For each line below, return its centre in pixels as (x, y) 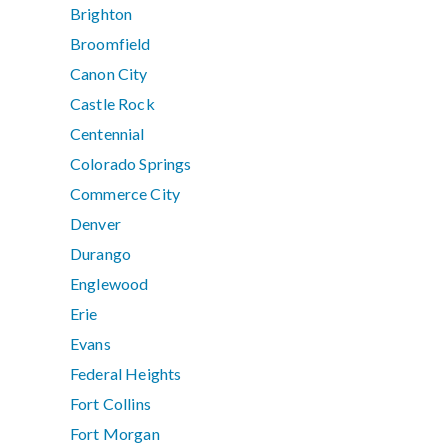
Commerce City (125, 194)
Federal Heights (126, 374)
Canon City (109, 74)
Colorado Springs (131, 164)
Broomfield (110, 44)
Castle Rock (112, 104)
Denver (95, 224)
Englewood (109, 284)
